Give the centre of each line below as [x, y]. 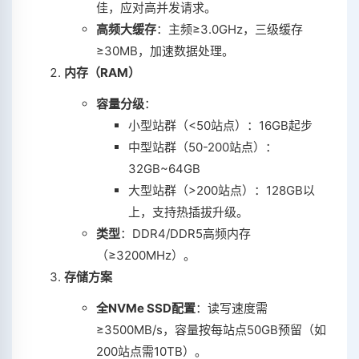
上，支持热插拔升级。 [188, 212]
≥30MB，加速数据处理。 [165, 51]
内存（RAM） [102, 73]
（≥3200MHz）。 [146, 255]
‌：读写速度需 [232, 308]
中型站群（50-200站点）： [203, 147]
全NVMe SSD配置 [146, 308]
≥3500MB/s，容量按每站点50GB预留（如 [211, 330]
